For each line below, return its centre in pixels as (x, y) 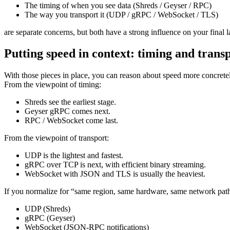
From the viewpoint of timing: (53, 85)
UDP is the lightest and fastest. (74, 156)
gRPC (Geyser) (50, 218)
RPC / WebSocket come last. (71, 121)
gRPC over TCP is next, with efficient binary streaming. (115, 165)
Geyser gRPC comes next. (68, 111)
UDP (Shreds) (47, 209)
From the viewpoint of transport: (56, 138)
